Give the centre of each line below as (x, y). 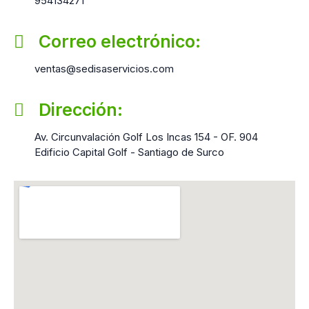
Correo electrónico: (120, 42)
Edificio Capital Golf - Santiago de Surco (129, 152)
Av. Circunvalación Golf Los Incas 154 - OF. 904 (146, 137)
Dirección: (81, 110)
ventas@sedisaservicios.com (104, 69)
